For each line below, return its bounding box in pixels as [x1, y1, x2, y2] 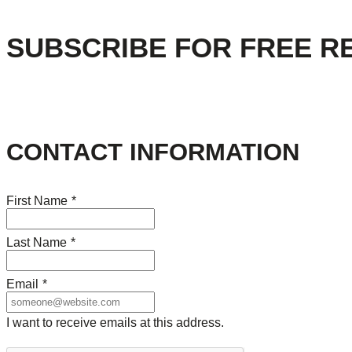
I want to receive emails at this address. [6, 316, 224, 330]
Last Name [6, 236, 67, 250]
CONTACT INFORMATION [6, 138, 299, 167]
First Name [6, 194, 68, 208]
